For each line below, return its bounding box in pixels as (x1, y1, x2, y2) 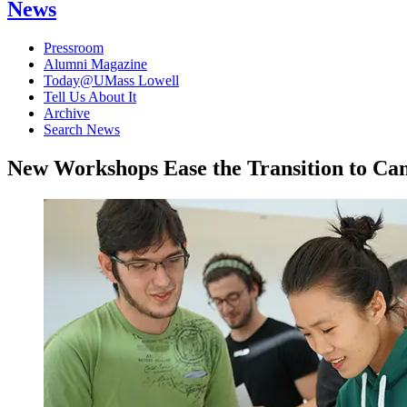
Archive (44, 104, 90, 121)
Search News (44, 121, 120, 137)
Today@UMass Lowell (44, 72, 179, 88)
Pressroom (44, 39, 104, 55)
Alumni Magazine (44, 55, 147, 72)
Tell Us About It (44, 88, 136, 104)
